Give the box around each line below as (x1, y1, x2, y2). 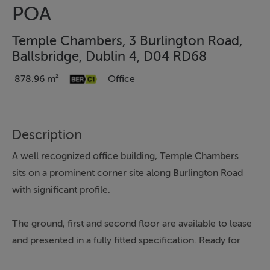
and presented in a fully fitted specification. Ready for (12, 235, 240, 246)
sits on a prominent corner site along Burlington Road (12, 168, 243, 179)
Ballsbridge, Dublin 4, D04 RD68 (12, 49, 207, 64)
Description (12, 128, 82, 143)
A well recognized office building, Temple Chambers (12, 151, 239, 162)
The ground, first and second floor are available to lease (12, 218, 252, 230)
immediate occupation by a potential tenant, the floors (12, 252, 246, 263)
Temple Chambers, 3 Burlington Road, (12, 34, 242, 49)
